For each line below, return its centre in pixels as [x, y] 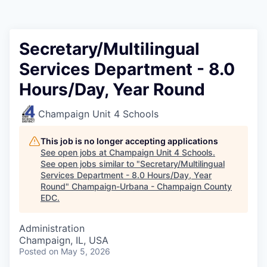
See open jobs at [75, 152]
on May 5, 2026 [80, 251]
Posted [33, 251]
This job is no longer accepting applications [129, 141]
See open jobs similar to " [90, 164]
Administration [52, 228]
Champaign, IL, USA [64, 240]
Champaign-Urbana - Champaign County [152, 186]
